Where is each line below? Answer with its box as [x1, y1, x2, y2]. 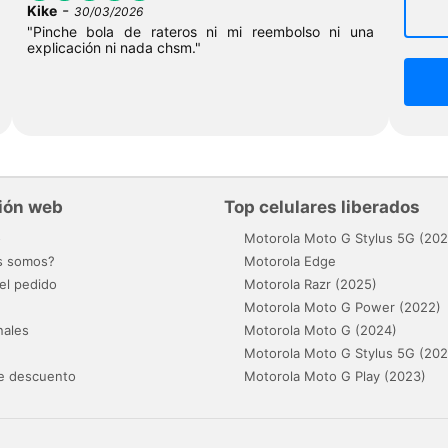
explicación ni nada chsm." [26, 38, 201, 56]
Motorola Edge [244, 252, 336, 269]
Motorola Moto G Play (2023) [244, 367, 426, 384]
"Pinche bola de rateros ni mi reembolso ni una [26, 22, 375, 40]
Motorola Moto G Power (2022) [244, 298, 441, 315]
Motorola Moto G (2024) [244, 321, 397, 338]
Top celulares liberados [224, 196, 420, 217]
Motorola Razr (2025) [244, 275, 377, 292]
